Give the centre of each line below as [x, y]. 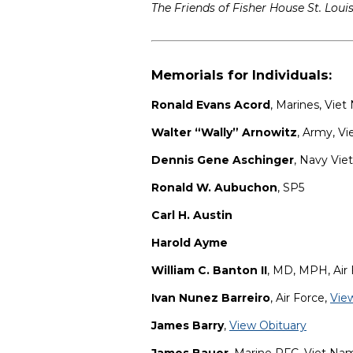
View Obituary [268, 326]
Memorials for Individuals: [242, 75]
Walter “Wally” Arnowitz [224, 133]
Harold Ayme [190, 243]
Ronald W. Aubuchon [214, 188]
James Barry [188, 326]
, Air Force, [300, 298]
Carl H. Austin [193, 216]
